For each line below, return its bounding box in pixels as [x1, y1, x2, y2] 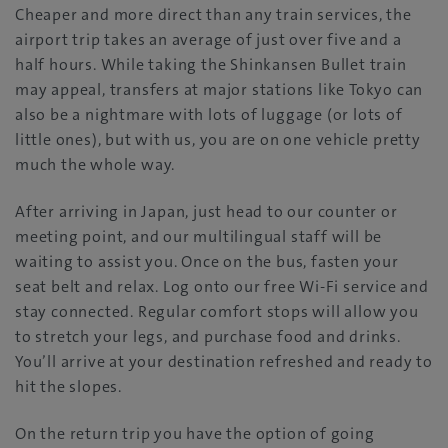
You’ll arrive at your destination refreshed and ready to [15, 351, 433, 373]
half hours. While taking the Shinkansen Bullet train [15, 54, 407, 76]
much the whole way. [15, 154, 176, 176]
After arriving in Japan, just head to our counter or [15, 201, 398, 223]
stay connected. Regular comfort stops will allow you [15, 301, 419, 323]
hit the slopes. [15, 376, 123, 398]
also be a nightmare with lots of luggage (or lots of [15, 104, 403, 126]
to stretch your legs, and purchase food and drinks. [15, 326, 401, 348]
